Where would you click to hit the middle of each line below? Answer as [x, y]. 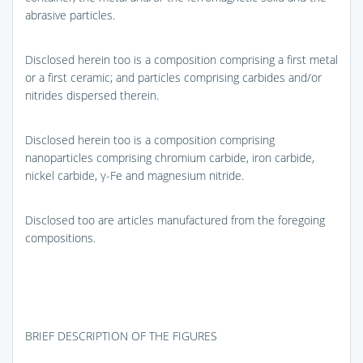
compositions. [60, 237]
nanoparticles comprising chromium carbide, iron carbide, [170, 157]
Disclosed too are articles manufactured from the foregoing [175, 220]
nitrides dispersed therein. [92, 95]
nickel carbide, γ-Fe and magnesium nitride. [135, 175]
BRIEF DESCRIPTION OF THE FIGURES [121, 335]
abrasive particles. [70, 15]
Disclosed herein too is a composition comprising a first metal [181, 59]
